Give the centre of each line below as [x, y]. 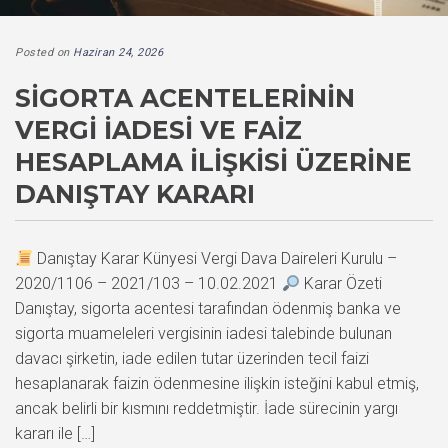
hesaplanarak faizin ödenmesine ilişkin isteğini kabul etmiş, [217, 383]
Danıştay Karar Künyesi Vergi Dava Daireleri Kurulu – [215, 258]
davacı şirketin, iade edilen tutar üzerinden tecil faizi [192, 358]
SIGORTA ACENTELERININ [185, 97]
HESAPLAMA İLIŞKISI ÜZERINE [213, 161]
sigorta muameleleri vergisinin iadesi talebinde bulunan [203, 333]
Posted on [44, 52]
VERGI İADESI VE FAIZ [158, 129]
